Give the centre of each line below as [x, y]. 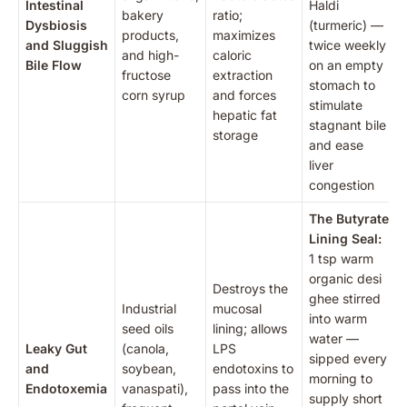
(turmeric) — [346, 25]
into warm [338, 318]
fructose [146, 74]
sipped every [348, 358]
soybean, [149, 368]
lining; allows [250, 328]
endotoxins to [253, 368]
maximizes [244, 35]
